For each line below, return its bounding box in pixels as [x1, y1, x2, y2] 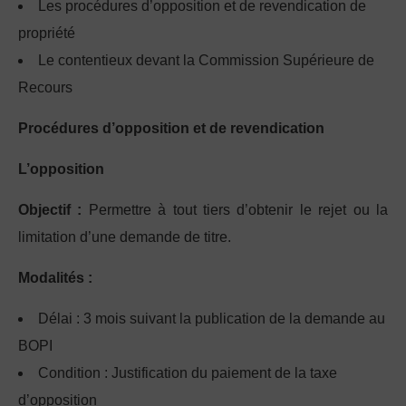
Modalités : [18, 270, 92, 286]
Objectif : [18, 202, 82, 218]
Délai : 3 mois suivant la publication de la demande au [38, 311, 385, 327]
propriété [18, 25, 75, 42]
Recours [18, 80, 72, 96]
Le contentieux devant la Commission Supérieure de [38, 53, 374, 69]
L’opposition [18, 161, 104, 178]
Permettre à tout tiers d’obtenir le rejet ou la [82, 202, 389, 218]
